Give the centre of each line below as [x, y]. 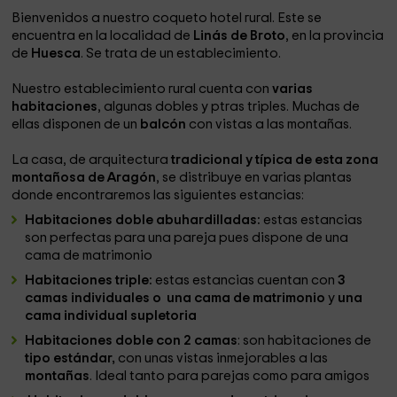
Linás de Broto [240, 36]
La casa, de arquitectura [90, 160]
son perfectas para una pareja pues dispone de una [187, 238]
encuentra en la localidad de [103, 36]
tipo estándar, [70, 358]
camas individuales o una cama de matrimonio [175, 298]
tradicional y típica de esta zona [274, 160]
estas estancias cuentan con [244, 280]
